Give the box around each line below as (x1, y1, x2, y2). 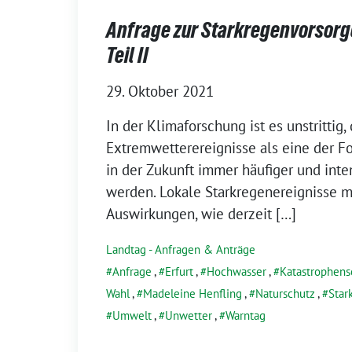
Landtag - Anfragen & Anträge (106, 241, 255, 257)
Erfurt (165, 263, 193, 279)
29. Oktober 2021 (106, 81, 214, 101)
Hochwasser (207, 263, 266, 279)
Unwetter (165, 307, 212, 323)
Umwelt (112, 307, 152, 323)
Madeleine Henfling (143, 285, 242, 301)
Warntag (225, 307, 266, 323)
